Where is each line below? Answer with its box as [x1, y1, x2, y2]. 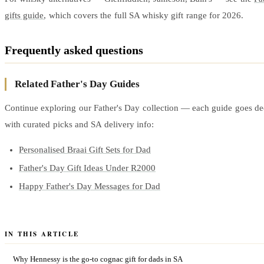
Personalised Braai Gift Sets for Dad [19, 145, 151, 155]
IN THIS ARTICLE [5, 229, 79, 239]
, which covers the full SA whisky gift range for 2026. [44, 11, 244, 21]
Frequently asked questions [5, 44, 143, 57]
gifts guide [5, 11, 44, 21]
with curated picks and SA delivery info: [5, 120, 154, 130]
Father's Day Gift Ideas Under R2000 [19, 163, 156, 173]
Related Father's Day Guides [15, 78, 140, 90]
